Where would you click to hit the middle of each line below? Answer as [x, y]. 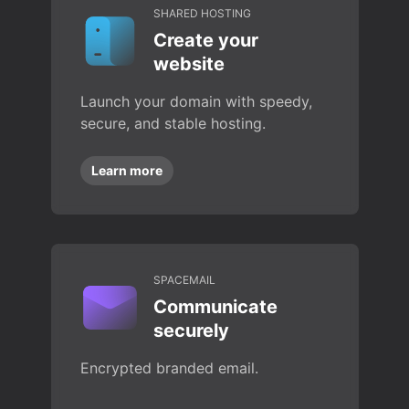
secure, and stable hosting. [173, 123]
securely [191, 330]
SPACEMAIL [184, 280]
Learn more [126, 170]
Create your [205, 40]
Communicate [215, 307]
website [189, 64]
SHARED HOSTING [202, 13]
